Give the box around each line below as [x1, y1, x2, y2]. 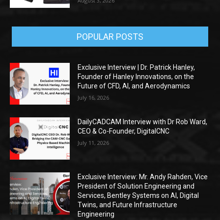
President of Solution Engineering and [78, 182, 195, 190]
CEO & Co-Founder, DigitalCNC [78, 127, 170, 136]
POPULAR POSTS [77, 31, 143, 42]
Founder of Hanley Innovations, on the [78, 72, 194, 81]
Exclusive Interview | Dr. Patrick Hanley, [78, 63, 195, 71]
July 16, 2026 [78, 93, 110, 101]
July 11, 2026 [78, 139, 110, 147]
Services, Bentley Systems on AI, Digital [78, 192, 199, 199]
